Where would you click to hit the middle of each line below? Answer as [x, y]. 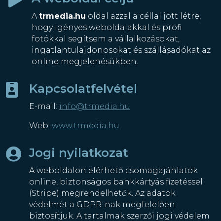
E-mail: [44, 106]
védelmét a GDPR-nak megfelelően [102, 204]
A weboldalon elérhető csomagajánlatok [113, 170]
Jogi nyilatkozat [78, 152]
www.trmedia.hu [85, 125]
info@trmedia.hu [94, 106]
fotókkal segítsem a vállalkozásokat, [105, 38]
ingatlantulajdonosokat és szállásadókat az [121, 50]
